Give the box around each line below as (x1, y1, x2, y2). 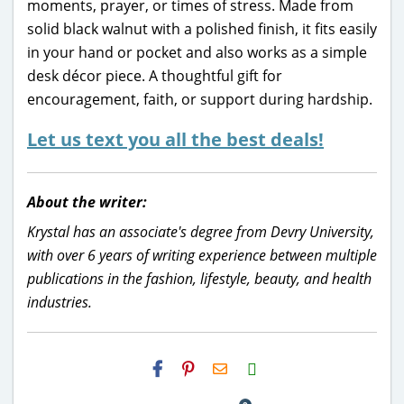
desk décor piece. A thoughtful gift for (27, 65, 282, 86)
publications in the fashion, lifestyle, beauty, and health (27, 268, 372, 289)
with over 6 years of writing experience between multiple (27, 244, 377, 265)
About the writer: (27, 191, 147, 212)
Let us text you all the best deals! (27, 126, 324, 151)
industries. (27, 291, 92, 312)
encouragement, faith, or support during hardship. (27, 88, 372, 109)
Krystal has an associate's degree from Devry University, (27, 221, 374, 242)
